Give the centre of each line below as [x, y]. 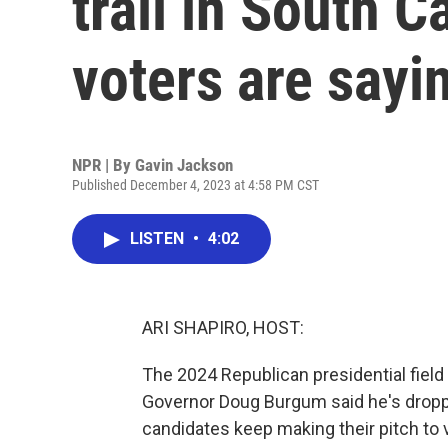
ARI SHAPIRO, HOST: [223, 327]
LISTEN [159, 238]
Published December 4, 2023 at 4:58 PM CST [195, 185]
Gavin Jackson [184, 165]
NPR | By [103, 165]
